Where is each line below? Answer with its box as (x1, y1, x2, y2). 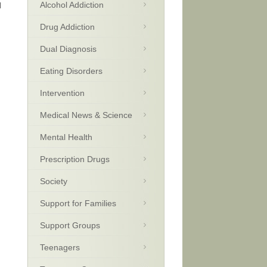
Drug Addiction (40, 22, 95, 32)
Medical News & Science (40, 110, 132, 120)
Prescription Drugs (40, 154, 110, 164)
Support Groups (40, 221, 100, 230)
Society (40, 176, 67, 186)
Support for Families (40, 198, 116, 208)
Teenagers (40, 243, 80, 252)
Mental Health (40, 132, 92, 142)
